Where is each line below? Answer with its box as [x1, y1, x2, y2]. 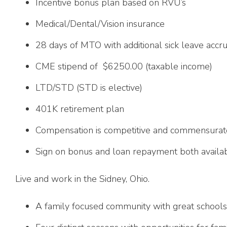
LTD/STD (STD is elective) [35, 82, 142, 94]
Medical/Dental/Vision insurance [35, 18, 165, 30]
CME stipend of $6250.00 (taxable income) [35, 60, 212, 72]
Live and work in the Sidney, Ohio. [15, 173, 152, 185]
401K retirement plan [35, 103, 124, 115]
